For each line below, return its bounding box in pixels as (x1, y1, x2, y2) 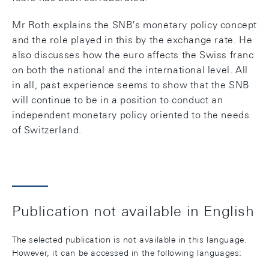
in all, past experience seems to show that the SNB (12, 79, 250, 91)
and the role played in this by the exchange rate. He (12, 34, 253, 46)
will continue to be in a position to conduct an (12, 94, 223, 106)
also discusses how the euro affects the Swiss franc (12, 49, 254, 61)
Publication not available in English (12, 202, 255, 219)
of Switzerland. (12, 124, 82, 136)
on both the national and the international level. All (12, 64, 248, 76)
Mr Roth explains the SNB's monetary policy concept (12, 19, 258, 31)
